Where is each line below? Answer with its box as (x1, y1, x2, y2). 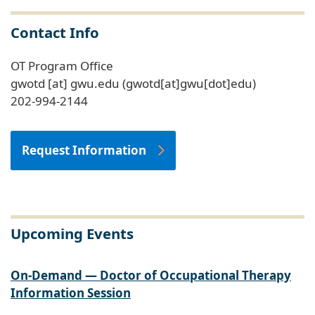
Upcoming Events (11, 223, 134, 243)
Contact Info (11, 22, 99, 42)
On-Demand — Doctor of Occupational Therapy (11, 266, 291, 283)
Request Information (22, 141, 146, 158)
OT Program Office (11, 57, 113, 74)
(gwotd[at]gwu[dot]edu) (120, 75, 256, 91)
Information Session (11, 284, 131, 301)
